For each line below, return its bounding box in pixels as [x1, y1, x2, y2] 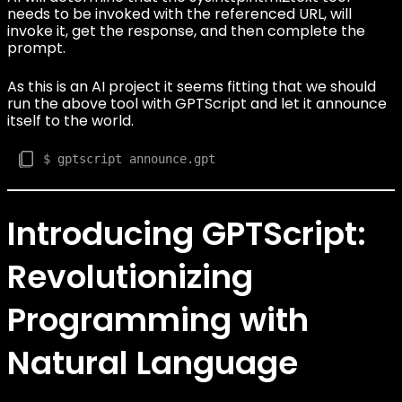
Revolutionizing [7, 254, 253, 300]
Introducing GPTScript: [7, 211, 366, 257]
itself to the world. [7, 110, 134, 131]
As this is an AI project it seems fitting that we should [7, 76, 376, 97]
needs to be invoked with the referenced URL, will [7, 4, 352, 24]
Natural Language [7, 340, 298, 386]
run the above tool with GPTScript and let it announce [7, 93, 387, 114]
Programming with [7, 297, 309, 343]
